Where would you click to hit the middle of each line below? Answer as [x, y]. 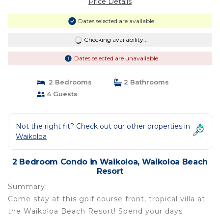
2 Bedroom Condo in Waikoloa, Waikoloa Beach [110, 162]
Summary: [27, 187]
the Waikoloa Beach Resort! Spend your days [95, 211]
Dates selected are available [116, 21]
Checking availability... [116, 40]
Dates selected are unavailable [116, 58]
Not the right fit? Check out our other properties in [103, 126]
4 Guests [61, 94]
